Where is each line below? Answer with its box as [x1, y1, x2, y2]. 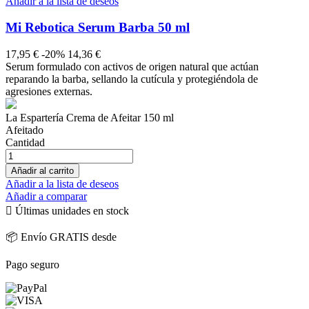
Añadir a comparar [6, 190, 87, 203]
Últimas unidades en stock [12, 205, 129, 217]
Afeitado [6, 124, 43, 137]
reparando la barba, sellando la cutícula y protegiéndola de [6, 73, 258, 86]
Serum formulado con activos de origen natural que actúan [6, 61, 259, 73]
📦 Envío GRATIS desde [6, 231, 117, 243]
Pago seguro [6, 259, 59, 271]
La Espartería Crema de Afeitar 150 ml [6, 112, 174, 124]
